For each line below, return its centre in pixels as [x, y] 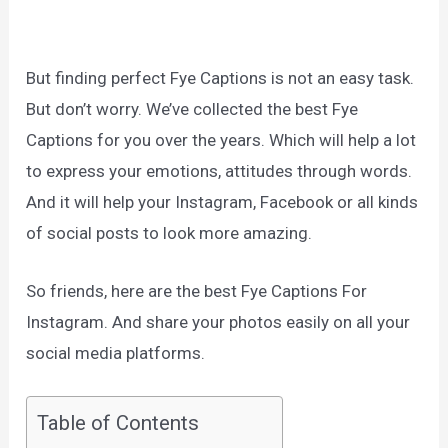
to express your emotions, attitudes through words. [219, 170]
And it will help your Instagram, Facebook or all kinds [222, 201]
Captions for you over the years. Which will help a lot [221, 139]
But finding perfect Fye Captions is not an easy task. [220, 77]
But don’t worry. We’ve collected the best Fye [192, 108]
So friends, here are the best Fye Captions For [197, 291]
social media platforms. [116, 353]
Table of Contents [118, 423]
